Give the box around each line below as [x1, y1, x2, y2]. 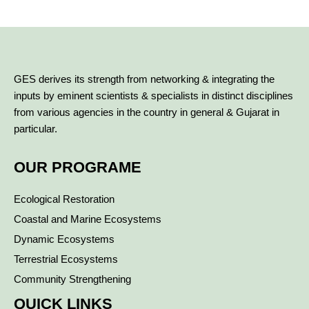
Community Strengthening [14, 274, 131, 286]
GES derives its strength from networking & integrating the [14, 74, 275, 86]
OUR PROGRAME [14, 159, 141, 177]
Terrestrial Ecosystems [14, 254, 118, 266]
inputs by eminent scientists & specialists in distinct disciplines [14, 90, 293, 102]
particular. [14, 123, 57, 135]
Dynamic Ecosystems [14, 234, 114, 246]
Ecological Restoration [14, 194, 114, 206]
